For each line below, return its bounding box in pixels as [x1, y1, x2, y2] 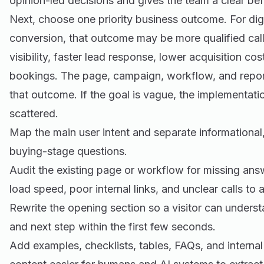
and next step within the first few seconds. [9, 220, 216, 233]
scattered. [9, 107, 58, 120]
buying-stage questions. [9, 145, 127, 157]
